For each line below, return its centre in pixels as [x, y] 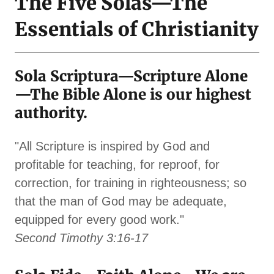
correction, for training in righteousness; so [131, 183]
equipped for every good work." [99, 220]
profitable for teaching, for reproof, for [117, 165]
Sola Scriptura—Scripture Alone [131, 76]
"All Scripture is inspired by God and [112, 146]
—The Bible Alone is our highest [133, 95]
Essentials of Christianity [137, 29]
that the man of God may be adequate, [121, 202]
